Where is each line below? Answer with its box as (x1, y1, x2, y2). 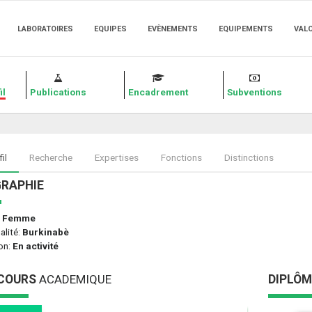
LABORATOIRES (17, 24, 73, 33)
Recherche (29, 152, 72, 163)
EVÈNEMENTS (148, 24, 198, 33)
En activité (12, 240, 58, 251)
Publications (30, 86, 87, 97)
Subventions (226, 86, 282, 97)
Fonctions (160, 152, 202, 163)
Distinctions (224, 152, 274, 163)
